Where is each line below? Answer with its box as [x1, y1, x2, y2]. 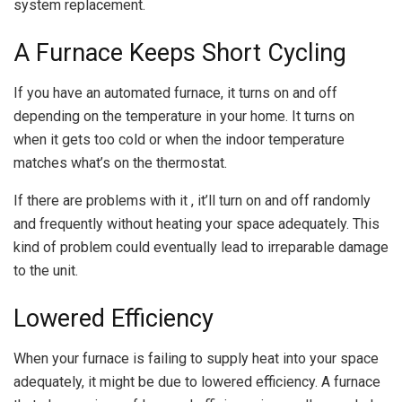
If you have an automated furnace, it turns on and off [13, 83, 337, 101]
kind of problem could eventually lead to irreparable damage [13, 238, 389, 256]
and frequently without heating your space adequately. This [13, 214, 380, 232]
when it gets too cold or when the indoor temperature [13, 130, 345, 148]
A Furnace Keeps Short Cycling [13, 39, 346, 68]
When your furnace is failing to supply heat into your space [13, 349, 379, 367]
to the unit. [13, 261, 78, 279]
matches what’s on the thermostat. [13, 153, 227, 171]
